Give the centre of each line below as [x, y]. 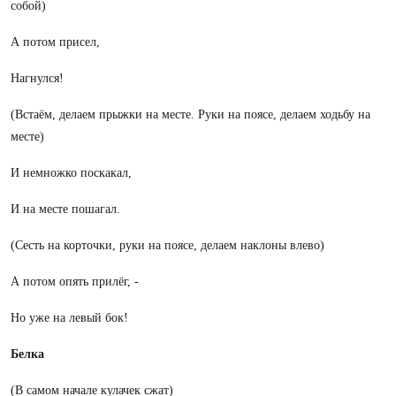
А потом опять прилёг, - [75, 282]
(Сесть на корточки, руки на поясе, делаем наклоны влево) [168, 245]
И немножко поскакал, [71, 173]
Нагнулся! [37, 78]
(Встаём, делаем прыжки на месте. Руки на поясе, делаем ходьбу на [190, 114]
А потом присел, [55, 42]
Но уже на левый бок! [69, 318]
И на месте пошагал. [65, 209]
